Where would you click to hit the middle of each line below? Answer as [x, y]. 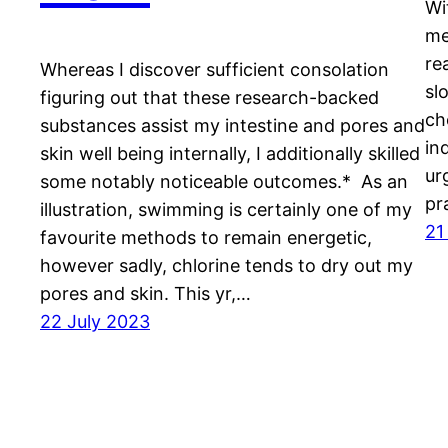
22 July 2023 [95, 322]
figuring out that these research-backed [209, 98]
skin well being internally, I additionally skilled [230, 154]
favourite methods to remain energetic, [206, 238]
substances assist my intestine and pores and [232, 126]
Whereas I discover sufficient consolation [214, 70]
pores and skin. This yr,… [145, 294]
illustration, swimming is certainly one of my [226, 210]
